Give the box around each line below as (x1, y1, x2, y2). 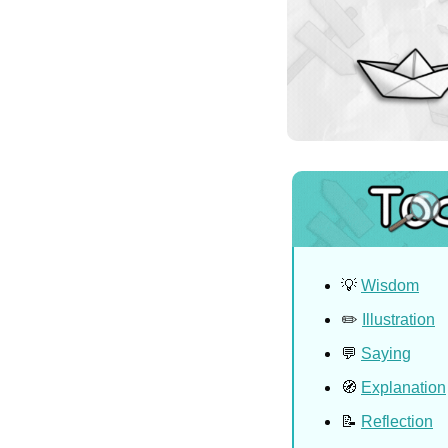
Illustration (362, 311, 435, 328)
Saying (361, 345, 411, 362)
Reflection (361, 413, 433, 430)
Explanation (361, 379, 446, 396)
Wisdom (361, 277, 419, 294)
